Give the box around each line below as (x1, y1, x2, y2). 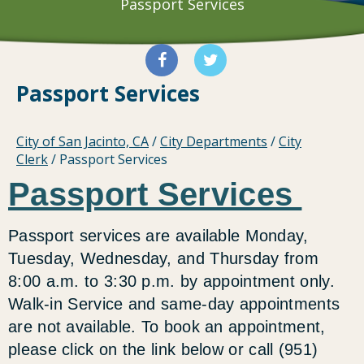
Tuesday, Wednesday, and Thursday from (8, 249, 319, 268)
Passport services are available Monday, (8, 227, 309, 245)
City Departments (160, 132, 267, 151)
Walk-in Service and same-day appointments (8, 295, 340, 314)
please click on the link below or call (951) (8, 340, 318, 359)
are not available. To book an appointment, (8, 318, 326, 336)
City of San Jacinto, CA (16, 132, 149, 151)
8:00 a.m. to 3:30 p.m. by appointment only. (8, 272, 335, 291)
